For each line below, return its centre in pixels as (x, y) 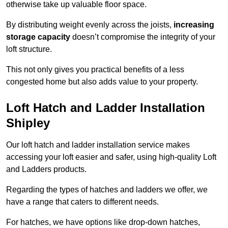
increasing (194, 25)
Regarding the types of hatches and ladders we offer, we (107, 190)
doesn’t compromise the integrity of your (143, 37)
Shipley (28, 123)
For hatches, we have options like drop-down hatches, (103, 222)
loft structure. (29, 49)
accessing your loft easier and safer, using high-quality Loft (111, 157)
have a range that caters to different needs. (82, 202)
